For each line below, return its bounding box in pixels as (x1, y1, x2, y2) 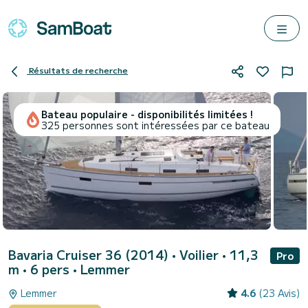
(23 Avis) (258, 286, 300, 300)
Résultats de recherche (29, 64, 128, 76)
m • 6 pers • (8, 260, 80, 278)
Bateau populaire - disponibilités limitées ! (41, 107, 253, 121)
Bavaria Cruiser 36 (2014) (8, 245, 172, 263)
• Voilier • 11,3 (172, 245, 258, 263)
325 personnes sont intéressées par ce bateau (41, 118, 269, 132)
